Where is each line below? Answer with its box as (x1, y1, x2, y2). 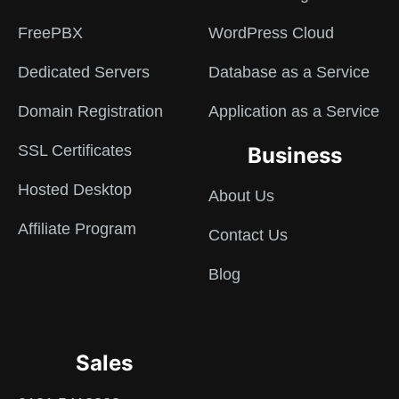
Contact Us (208, 226, 288, 245)
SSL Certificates (18, 142, 132, 160)
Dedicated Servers (18, 63, 150, 82)
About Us (208, 187, 274, 206)
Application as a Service (208, 102, 379, 121)
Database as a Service (208, 63, 370, 82)
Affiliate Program (18, 220, 136, 239)
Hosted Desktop (18, 181, 132, 199)
